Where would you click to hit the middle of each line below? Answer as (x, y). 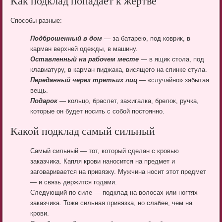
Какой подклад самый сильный (83, 132)
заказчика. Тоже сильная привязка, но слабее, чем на (111, 203)
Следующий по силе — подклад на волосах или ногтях (114, 192)
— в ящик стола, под (172, 59)
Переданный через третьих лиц (84, 80)
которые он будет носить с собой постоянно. (98, 111)
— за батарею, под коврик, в (146, 38)
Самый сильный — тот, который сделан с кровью (105, 151)
